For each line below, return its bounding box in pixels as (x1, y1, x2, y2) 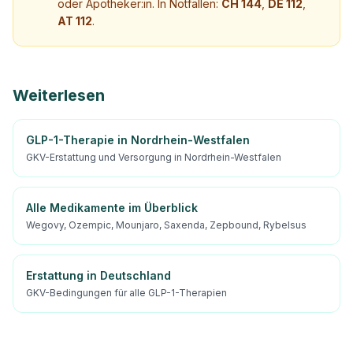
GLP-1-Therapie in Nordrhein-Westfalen (26, 133, 250, 147)
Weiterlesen (13, 86, 105, 105)
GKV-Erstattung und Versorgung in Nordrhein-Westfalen (26, 151, 281, 163)
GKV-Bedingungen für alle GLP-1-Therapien (26, 287, 227, 299)
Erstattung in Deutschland (26, 269, 171, 282)
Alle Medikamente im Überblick (26, 201, 198, 214)
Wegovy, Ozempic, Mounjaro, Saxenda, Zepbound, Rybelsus (26, 219, 307, 231)
